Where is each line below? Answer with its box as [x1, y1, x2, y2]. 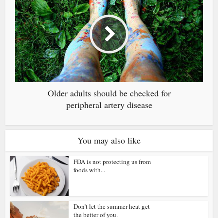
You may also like [77, 134, 141, 146]
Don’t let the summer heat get [73, 202, 150, 211]
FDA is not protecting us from [73, 157, 151, 166]
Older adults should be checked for [47, 87, 171, 99]
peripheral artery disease [66, 99, 152, 111]
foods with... [73, 165, 106, 175]
